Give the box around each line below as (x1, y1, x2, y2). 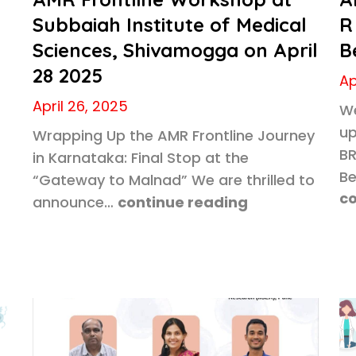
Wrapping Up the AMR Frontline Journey (32, 126, 315, 145)
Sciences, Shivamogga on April (32, 38, 318, 62)
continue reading (117, 192, 248, 212)
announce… (32, 192, 114, 212)
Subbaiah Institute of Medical (32, 13, 307, 37)
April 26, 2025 (32, 96, 128, 116)
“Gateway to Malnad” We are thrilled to (32, 170, 315, 190)
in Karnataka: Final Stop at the (32, 148, 249, 168)
